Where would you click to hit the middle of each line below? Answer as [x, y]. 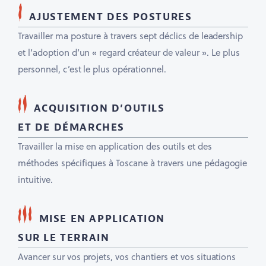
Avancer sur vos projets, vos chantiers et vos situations [127, 256]
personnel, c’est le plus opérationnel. [92, 69]
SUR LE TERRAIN [65, 238]
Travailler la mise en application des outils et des [115, 146]
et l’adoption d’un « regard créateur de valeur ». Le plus [129, 52]
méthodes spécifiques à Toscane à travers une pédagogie [133, 163]
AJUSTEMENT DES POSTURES [112, 17]
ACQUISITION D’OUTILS [99, 108]
